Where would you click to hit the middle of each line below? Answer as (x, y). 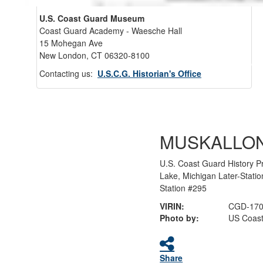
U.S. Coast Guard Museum (92, 18)
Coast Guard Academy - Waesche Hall (111, 31)
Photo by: (180, 218)
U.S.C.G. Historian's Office (149, 73)
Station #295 (183, 188)
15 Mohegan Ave (71, 43)
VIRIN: (172, 206)
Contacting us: (68, 73)
